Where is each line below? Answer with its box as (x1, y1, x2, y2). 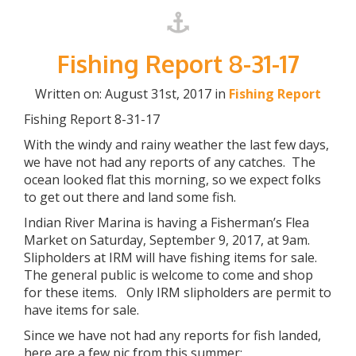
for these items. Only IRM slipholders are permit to (24, 284, 331, 301)
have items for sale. (24, 301, 139, 319)
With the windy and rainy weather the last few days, (24, 136, 329, 153)
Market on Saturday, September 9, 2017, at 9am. (24, 231, 313, 249)
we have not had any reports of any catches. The (24, 153, 315, 171)
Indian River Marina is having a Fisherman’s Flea (24, 214, 309, 231)
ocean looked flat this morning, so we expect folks (24, 171, 321, 188)
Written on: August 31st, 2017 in (35, 85, 229, 103)
